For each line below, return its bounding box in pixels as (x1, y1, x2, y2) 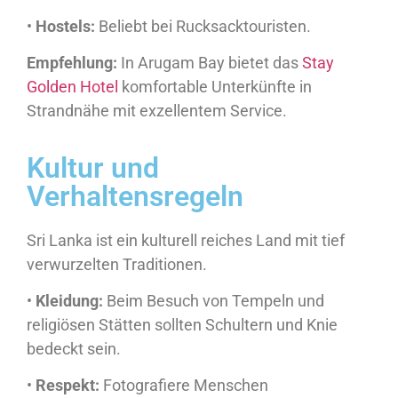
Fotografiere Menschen (99, 376, 268, 395)
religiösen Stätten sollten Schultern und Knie (27, 314, 338, 334)
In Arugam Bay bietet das (117, 53, 302, 73)
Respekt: (36, 376, 99, 395)
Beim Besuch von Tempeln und (103, 291, 324, 310)
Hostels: (36, 16, 95, 36)
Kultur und (27, 150, 159, 185)
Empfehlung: (27, 53, 117, 73)
